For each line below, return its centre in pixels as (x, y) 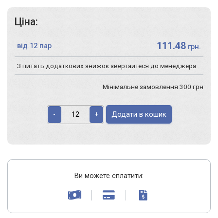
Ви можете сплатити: (109, 176)
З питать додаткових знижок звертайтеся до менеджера (107, 65)
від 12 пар (34, 46)
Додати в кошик (139, 115)
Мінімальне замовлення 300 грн (153, 86)
